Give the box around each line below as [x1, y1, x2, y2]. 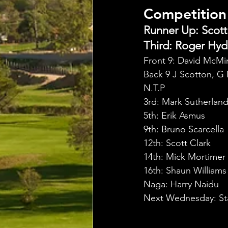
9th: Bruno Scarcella [144, 124, 224, 135]
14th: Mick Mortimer [144, 151, 225, 162]
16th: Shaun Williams [144, 165, 226, 176]
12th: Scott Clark [144, 137, 211, 149]
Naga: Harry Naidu [144, 179, 219, 190]
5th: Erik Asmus [144, 110, 205, 121]
